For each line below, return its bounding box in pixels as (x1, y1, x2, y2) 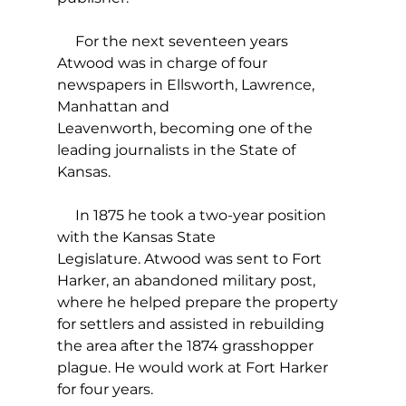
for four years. (56, 381, 157, 399)
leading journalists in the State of (56, 141, 299, 159)
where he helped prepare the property (56, 294, 342, 312)
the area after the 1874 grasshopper (56, 337, 317, 355)
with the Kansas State (56, 228, 219, 246)
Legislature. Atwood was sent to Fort (56, 250, 325, 268)
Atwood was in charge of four (56, 54, 271, 72)
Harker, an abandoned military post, (56, 272, 319, 290)
